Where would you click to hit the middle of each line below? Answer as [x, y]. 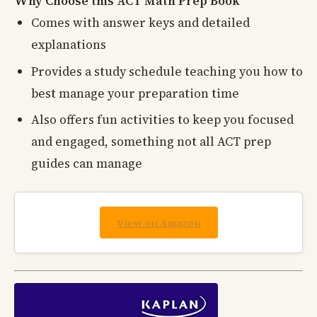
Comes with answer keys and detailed [140, 23]
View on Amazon [158, 223]
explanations [69, 45]
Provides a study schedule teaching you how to [167, 71]
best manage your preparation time [135, 93]
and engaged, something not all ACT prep [151, 142]
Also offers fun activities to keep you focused [162, 120]
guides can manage [87, 164]
